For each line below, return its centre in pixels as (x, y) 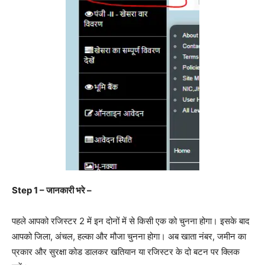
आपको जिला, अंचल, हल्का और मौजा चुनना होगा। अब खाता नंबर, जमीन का (129, 237)
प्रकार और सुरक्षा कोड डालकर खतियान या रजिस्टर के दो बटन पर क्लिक (126, 252)
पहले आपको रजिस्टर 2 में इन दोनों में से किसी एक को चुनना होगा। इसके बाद (131, 221)
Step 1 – (29, 190)
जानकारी (60, 190)
